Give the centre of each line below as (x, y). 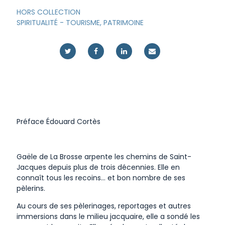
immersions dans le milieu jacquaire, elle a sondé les (108, 216)
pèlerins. (31, 188)
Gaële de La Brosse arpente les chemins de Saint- (104, 156)
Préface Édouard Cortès (58, 121)
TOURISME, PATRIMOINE (104, 22)
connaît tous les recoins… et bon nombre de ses (101, 178)
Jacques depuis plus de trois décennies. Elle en (98, 167)
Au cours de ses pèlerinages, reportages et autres (103, 206)
